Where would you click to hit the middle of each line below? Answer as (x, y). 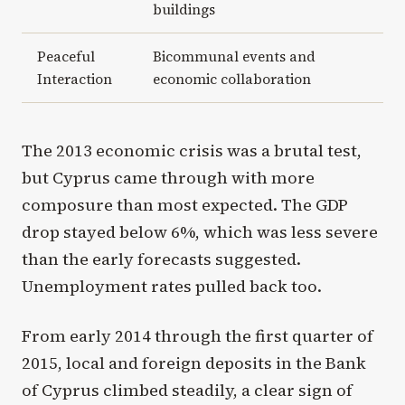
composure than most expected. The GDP (185, 204)
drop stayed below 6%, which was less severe (200, 231)
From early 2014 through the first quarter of (198, 335)
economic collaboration (231, 79)
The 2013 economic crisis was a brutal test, (192, 150)
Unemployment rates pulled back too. (172, 286)
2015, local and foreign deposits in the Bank (194, 363)
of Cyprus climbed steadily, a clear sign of (187, 390)
